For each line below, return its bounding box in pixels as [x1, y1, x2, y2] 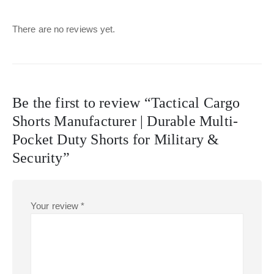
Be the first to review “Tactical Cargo [12, 95, 240, 111]
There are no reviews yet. [12, 24, 116, 35]
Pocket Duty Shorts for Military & [12, 131, 220, 148]
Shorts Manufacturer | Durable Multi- [12, 113, 239, 130]
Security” [12, 150, 70, 166]
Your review [31, 201, 81, 212]
